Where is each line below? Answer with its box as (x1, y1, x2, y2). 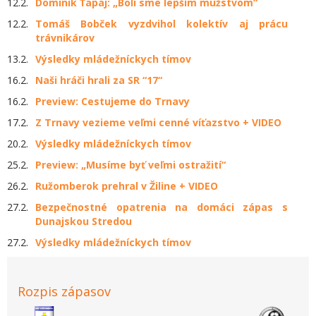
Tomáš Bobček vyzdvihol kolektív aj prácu (35, 17, 288, 31)
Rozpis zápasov (18, 283, 111, 300)
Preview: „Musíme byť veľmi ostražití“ (35, 158, 226, 172)
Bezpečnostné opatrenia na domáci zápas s (35, 200, 288, 214)
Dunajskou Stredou (35, 214, 132, 229)
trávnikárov (35, 31, 95, 45)
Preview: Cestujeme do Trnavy (35, 95, 190, 109)
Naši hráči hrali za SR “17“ (35, 73, 162, 87)
